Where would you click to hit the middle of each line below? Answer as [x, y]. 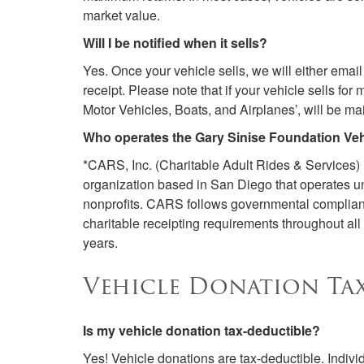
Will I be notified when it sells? [175, 43]
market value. [121, 15]
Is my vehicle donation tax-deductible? [201, 330]
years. [100, 243]
